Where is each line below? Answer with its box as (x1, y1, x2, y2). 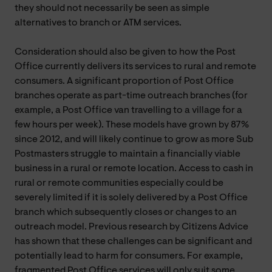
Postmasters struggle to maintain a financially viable (15, 149, 240, 159)
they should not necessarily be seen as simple (15, 3, 209, 13)
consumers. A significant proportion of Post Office (15, 76, 234, 86)
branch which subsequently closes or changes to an (15, 207, 237, 217)
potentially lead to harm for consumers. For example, (15, 251, 243, 261)
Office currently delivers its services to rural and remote (15, 61, 256, 72)
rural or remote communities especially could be (15, 178, 223, 188)
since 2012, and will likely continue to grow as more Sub (15, 134, 253, 144)
